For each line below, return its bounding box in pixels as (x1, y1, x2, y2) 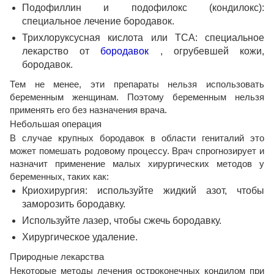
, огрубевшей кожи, (149, 46, 265, 57)
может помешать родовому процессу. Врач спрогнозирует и (10, 146, 264, 157)
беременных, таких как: (10, 171, 109, 182)
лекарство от (22, 46, 101, 57)
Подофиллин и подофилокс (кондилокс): (22, 2, 264, 13)
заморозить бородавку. (22, 199, 125, 210)
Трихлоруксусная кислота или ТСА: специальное (22, 32, 264, 43)
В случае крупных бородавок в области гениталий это (10, 133, 264, 144)
